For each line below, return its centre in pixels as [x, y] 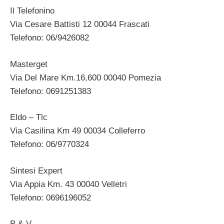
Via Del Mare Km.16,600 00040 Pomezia [85, 77]
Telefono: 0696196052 [50, 197]
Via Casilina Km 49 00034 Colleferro [77, 131]
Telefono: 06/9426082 [49, 38]
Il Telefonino [32, 11]
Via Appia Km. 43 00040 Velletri [68, 184]
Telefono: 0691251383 [50, 91]
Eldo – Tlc [29, 117]
